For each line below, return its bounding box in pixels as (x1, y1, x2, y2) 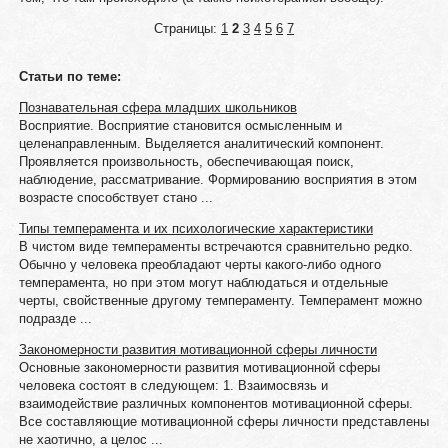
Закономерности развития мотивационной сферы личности (18, 342, 377, 357)
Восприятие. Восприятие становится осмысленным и (18, 118, 342, 133)
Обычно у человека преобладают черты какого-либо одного (18, 257, 381, 272)
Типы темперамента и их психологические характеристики (18, 221, 373, 236)
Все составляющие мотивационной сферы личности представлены (18, 414, 429, 429)
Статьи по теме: (18, 69, 121, 84)
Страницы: (153, 21, 221, 36)
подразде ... (18, 311, 92, 326)
